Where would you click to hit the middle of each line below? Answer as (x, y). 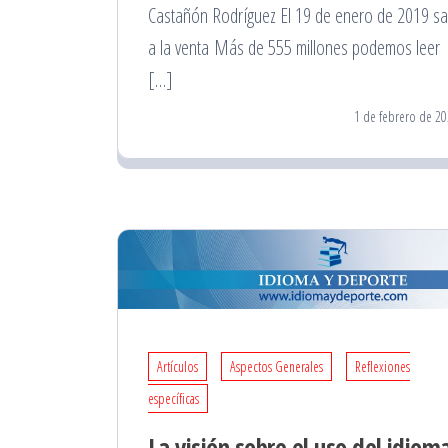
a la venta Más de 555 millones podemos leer (294, 48)
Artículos (177, 366)
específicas (173, 398)
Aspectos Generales (276, 366)
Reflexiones (382, 366)
